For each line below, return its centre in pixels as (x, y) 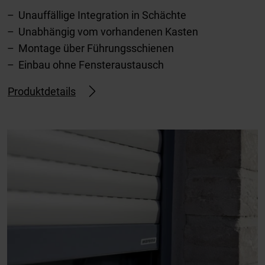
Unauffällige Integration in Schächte (102, 15)
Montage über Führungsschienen (96, 48)
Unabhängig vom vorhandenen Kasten (108, 31)
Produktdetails (42, 92)
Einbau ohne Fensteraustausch (91, 64)
